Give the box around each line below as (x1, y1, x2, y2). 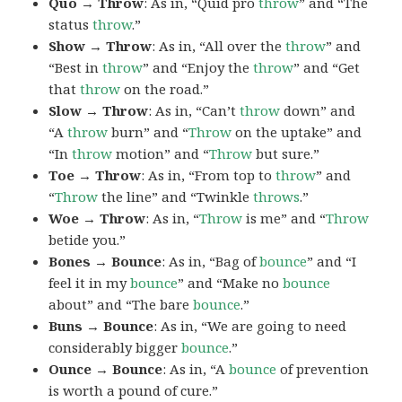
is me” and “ (242, 208, 327, 227)
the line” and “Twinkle (98, 187, 254, 205)
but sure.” (252, 144, 320, 162)
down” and (280, 100, 356, 119)
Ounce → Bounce (48, 359, 163, 378)
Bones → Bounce (48, 251, 162, 270)
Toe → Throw (48, 165, 142, 184)
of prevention (276, 359, 370, 378)
